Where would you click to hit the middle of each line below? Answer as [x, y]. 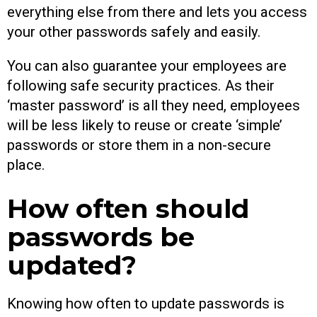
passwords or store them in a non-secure [139, 145]
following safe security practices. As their [141, 85]
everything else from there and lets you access [157, 12]
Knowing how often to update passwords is [146, 303]
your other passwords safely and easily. [134, 31]
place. [26, 165]
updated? [72, 265]
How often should [128, 208]
